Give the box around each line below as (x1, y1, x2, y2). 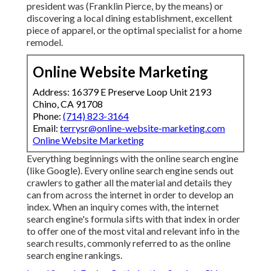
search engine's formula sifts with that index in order (27, 213, 240, 225)
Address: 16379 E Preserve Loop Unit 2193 (33, 86, 211, 98)
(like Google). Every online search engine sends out (27, 165, 233, 177)
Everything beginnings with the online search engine (27, 152, 238, 165)
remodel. (27, 36, 63, 48)
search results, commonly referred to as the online (27, 237, 230, 249)
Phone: (33, 110, 63, 122)
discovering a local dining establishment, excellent (27, 12, 232, 24)
